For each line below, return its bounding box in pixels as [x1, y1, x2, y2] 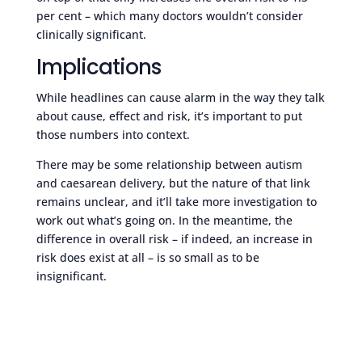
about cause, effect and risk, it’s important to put [36, 107, 302, 124]
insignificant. [36, 267, 107, 284]
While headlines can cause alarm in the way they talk [36, 89, 325, 105]
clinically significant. [36, 26, 146, 42]
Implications [36, 52, 161, 82]
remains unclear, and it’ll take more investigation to [36, 193, 317, 209]
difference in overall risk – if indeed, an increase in [36, 230, 313, 246]
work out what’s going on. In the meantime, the [36, 212, 293, 228]
